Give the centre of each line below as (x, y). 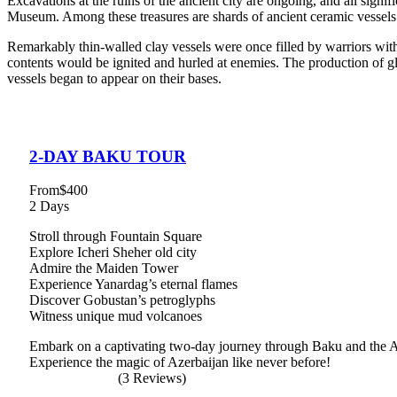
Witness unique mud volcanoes (116, 316)
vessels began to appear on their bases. (114, 78)
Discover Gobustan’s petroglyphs (122, 300)
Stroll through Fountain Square (116, 237)
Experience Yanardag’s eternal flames (133, 284)
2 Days (49, 206)
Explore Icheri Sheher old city (113, 253)
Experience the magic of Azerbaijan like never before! (180, 362)
